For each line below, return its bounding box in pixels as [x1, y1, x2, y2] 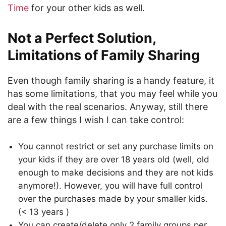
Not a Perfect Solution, [8, 30, 156, 46]
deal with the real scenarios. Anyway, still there [8, 101, 208, 112]
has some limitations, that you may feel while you [8, 88, 217, 99]
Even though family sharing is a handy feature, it [8, 75, 214, 86]
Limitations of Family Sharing [8, 47, 200, 64]
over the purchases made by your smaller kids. [18, 194, 208, 204]
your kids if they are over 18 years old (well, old [18, 154, 209, 164]
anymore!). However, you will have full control [18, 181, 202, 191]
